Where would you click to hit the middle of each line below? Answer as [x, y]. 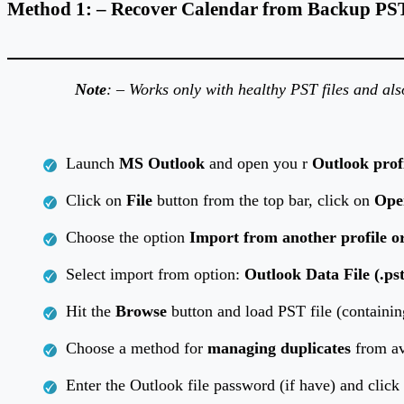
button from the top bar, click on [263, 201]
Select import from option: [155, 275]
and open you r [258, 164]
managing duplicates [279, 349]
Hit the [91, 312]
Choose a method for [137, 349]
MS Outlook [162, 164]
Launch [92, 164]
